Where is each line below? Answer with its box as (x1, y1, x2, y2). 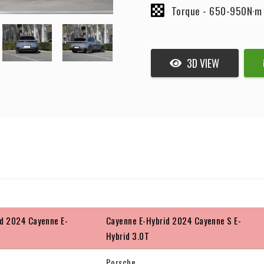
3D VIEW (187, 55, 220, 71)
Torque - (171, 2, 210, 18)
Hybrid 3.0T (106, 229, 150, 243)
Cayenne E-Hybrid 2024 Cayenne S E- (106, 214, 242, 227)
